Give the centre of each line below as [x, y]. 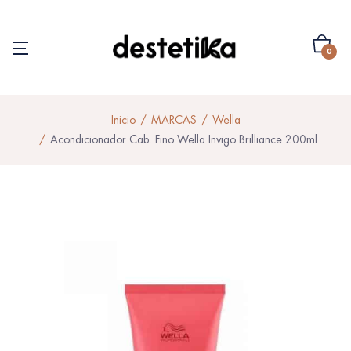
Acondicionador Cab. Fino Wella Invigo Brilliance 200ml [183, 139]
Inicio [123, 119]
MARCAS [174, 119]
